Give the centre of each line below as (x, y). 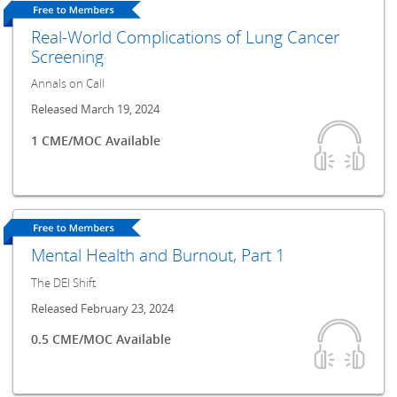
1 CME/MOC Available (96, 140)
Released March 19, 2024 (96, 110)
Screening (68, 56)
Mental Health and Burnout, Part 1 (159, 254)
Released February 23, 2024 (103, 308)
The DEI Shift (64, 283)
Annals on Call (68, 84)
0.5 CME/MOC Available (101, 339)
